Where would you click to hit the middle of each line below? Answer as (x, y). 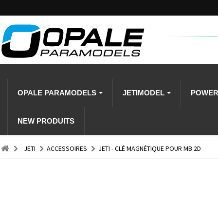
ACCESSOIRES (67, 148)
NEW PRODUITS (46, 121)
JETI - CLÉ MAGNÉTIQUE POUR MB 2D (150, 148)
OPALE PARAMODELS (58, 93)
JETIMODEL (145, 93)
